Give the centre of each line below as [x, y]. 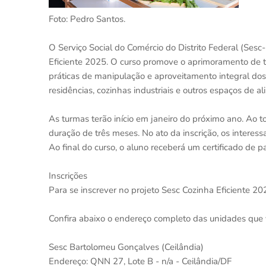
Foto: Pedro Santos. [87, 19]
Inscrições [70, 176]
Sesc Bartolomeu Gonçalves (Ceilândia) [129, 247]
